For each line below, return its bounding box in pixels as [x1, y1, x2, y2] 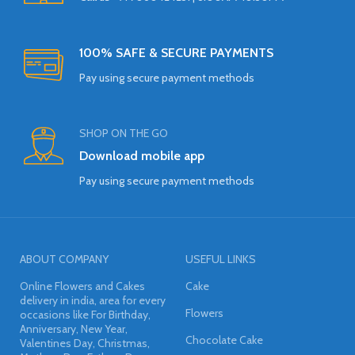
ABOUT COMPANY [20, 251, 109, 266]
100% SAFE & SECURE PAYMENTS [79, 44, 274, 60]
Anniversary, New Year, [20, 321, 128, 336]
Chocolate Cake [185, 332, 263, 347]
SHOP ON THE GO [79, 125, 169, 140]
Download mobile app [79, 147, 205, 163]
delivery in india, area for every [20, 292, 166, 307]
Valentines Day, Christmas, [20, 335, 151, 350]
